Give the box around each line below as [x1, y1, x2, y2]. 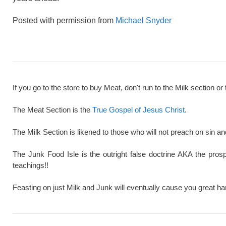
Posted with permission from [13, 16, 116, 25]
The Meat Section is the [13, 105, 92, 115]
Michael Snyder [116, 16, 172, 25]
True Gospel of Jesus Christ [92, 105, 185, 115]
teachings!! [13, 161, 48, 170]
